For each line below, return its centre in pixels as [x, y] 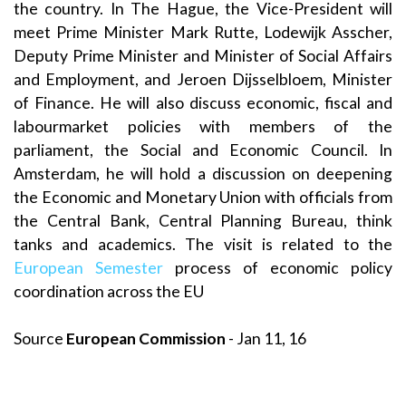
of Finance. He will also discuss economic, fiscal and [203, 102]
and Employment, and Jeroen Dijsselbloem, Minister [203, 79]
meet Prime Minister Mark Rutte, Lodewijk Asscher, [203, 32]
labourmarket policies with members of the [203, 126]
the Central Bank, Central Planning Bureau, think [203, 220]
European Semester [94, 267]
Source [40, 339]
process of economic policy [284, 267]
